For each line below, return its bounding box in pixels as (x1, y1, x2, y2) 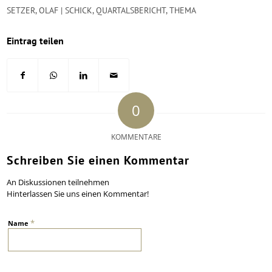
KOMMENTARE (110, 132, 161, 143)
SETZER (7, 5, 36, 16)
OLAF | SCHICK (39, 5, 93, 16)
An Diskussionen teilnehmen (7, 177, 110, 188)
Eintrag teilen (7, 35, 64, 47)
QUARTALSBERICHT (96, 5, 166, 16)
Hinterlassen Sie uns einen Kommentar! (7, 188, 149, 200)
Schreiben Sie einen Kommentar (7, 152, 190, 169)
